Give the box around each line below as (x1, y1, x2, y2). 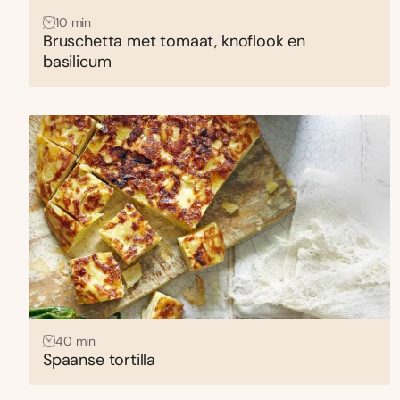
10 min (55, 13, 92, 30)
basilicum (43, 50, 112, 72)
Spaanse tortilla (43, 348, 156, 371)
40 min (55, 332, 96, 349)
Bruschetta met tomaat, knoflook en (43, 29, 305, 52)
